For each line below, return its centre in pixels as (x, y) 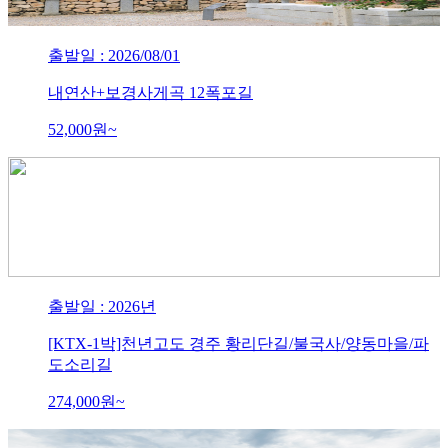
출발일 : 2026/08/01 (114, 56)
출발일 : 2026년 (102, 307)
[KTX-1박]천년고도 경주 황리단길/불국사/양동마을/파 (238, 344)
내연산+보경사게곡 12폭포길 (150, 93)
